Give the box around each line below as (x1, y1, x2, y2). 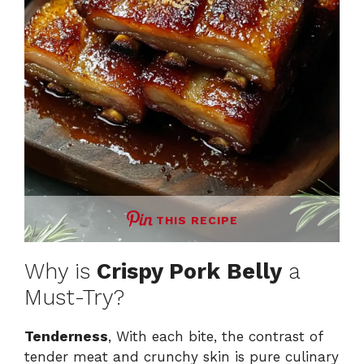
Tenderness (24, 328, 108, 345)
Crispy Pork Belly (97, 258, 282, 285)
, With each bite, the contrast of (108, 328, 323, 345)
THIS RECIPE (155, 214, 238, 227)
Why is (24, 258, 97, 285)
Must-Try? (24, 284, 124, 311)
